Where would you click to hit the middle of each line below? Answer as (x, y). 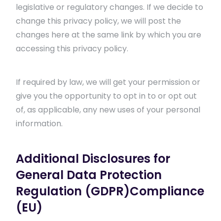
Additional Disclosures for (93, 159)
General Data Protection (89, 175)
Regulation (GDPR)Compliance (110, 191)
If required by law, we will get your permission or (108, 82)
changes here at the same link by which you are (109, 35)
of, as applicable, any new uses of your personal (108, 110)
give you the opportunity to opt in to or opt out (106, 96)
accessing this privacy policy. (72, 49)
